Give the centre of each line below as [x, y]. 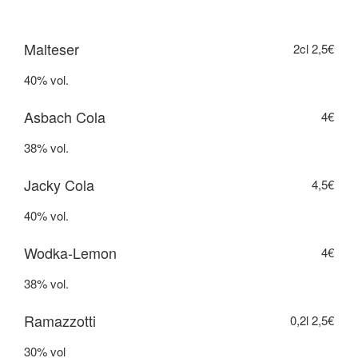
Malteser [52, 49]
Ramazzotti [60, 321]
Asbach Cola [65, 117]
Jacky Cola [59, 185]
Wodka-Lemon [70, 253]
